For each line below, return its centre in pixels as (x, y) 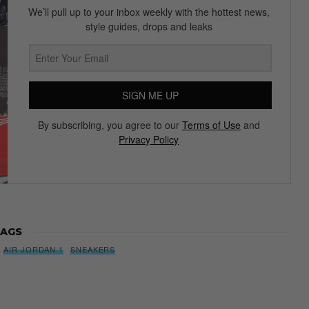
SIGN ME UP (150, 96)
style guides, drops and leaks (149, 27)
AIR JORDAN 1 (34, 249)
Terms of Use (211, 125)
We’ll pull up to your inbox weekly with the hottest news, (149, 12)
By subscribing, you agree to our (110, 125)
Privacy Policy (149, 140)
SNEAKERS (93, 249)
